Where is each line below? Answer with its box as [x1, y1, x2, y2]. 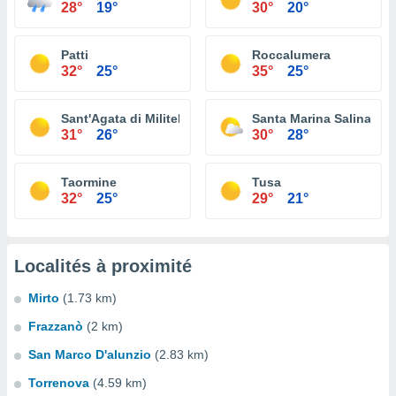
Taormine [61, 175, 117, 189]
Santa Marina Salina [252, 111, 371, 126]
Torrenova [28, 376, 89, 390]
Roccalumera [252, 48, 331, 62]
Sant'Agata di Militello [61, 111, 193, 126]
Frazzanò [28, 319, 83, 333]
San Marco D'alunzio [28, 347, 151, 362]
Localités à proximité [14, 256, 192, 276]
